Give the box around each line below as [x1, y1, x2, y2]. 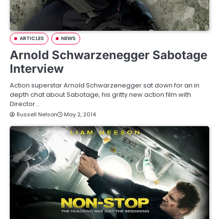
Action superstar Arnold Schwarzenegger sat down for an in [10, 81, 199, 90]
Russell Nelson [17, 110, 57, 119]
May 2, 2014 [64, 110, 96, 119]
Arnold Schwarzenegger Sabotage [10, 48, 207, 63]
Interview [10, 62, 64, 76]
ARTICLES [20, 35, 44, 43]
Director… [10, 99, 40, 109]
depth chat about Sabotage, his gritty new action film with [10, 90, 191, 100]
